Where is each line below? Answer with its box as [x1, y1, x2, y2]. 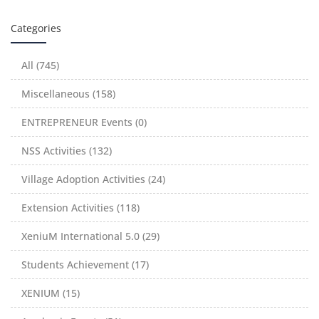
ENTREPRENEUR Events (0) [21, 115, 147, 129]
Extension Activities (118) [21, 200, 140, 214]
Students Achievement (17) [21, 257, 149, 271]
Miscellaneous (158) [21, 86, 115, 100]
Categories [11, 21, 61, 35]
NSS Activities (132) [21, 143, 112, 157]
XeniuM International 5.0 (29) [21, 229, 159, 243]
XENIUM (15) [21, 286, 80, 300]
